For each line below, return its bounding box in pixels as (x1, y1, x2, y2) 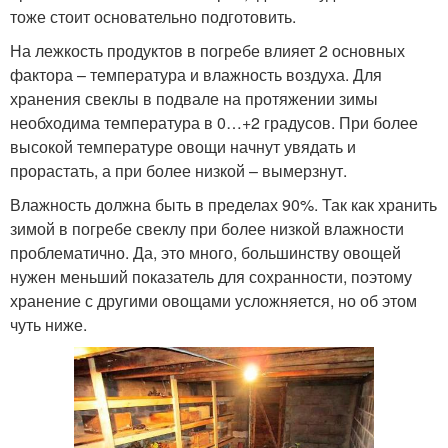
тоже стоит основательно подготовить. (10, 5, 296, 29)
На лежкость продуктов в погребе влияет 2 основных (10, 39, 405, 63)
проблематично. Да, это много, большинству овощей (10, 241, 401, 265)
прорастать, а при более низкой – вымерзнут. (10, 159, 347, 183)
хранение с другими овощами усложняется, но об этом (10, 289, 417, 313)
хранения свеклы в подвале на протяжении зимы (10, 87, 378, 111)
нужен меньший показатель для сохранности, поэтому (10, 265, 412, 289)
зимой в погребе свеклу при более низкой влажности (10, 217, 404, 241)
